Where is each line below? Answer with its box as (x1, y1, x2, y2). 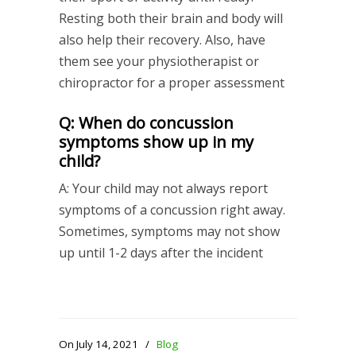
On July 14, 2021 (59, 336, 141, 351)
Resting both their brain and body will (59, 9, 283, 27)
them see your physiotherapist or (59, 52, 259, 70)
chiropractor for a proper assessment (59, 73, 284, 91)
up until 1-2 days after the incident (59, 243, 263, 261)
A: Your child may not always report (59, 179, 268, 197)
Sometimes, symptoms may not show (59, 222, 280, 240)
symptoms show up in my (59, 130, 253, 153)
